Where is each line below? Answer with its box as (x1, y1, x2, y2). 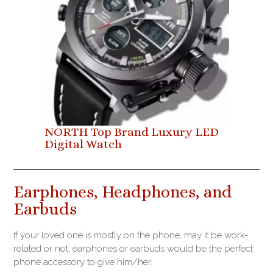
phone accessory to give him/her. (13, 257, 152, 268)
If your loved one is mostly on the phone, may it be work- (13, 230, 248, 241)
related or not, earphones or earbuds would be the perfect (13, 243, 253, 255)
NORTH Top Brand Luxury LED (44, 125, 219, 140)
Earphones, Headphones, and (13, 182, 232, 202)
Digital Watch (44, 137, 122, 152)
